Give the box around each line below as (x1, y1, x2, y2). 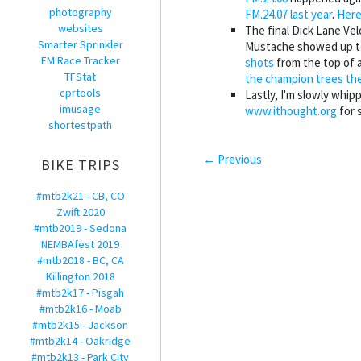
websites (57, 21, 103, 35)
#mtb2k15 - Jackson (32, 317, 128, 332)
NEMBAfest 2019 (41, 237, 119, 251)
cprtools (60, 85, 101, 100)
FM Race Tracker (40, 53, 120, 68)
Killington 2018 (45, 269, 115, 284)
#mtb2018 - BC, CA (36, 253, 124, 268)
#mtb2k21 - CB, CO (35, 189, 125, 203)
